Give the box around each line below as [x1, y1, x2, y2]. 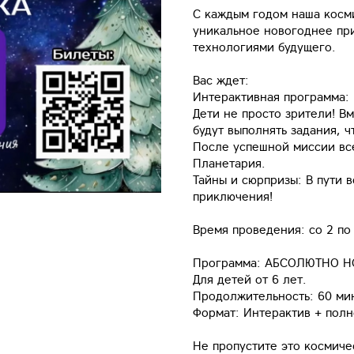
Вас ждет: [192, 73, 249, 88]
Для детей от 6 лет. [192, 272, 307, 287]
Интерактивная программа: [192, 89, 349, 104]
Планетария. [192, 156, 265, 171]
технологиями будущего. [192, 40, 336, 55]
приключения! [192, 189, 273, 204]
